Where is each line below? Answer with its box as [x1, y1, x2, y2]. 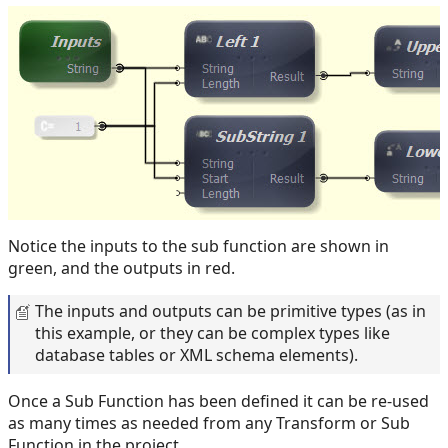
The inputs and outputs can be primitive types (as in [35, 300, 426, 323]
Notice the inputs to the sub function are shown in [8, 235, 389, 258]
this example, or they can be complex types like [35, 322, 390, 345]
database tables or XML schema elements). [35, 344, 358, 367]
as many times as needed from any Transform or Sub [8, 412, 410, 435]
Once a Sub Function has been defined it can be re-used [8, 390, 429, 413]
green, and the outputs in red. [8, 257, 235, 280]
